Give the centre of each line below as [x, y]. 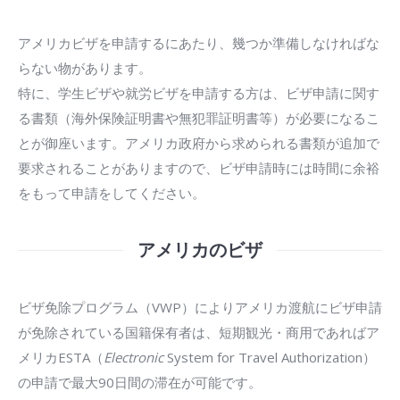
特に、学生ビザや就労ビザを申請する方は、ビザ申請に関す [199, 92]
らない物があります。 [85, 67]
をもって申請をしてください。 [112, 192]
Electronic [133, 357]
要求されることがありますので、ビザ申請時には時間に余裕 [199, 167]
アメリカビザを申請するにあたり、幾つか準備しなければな [199, 42]
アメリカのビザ [200, 250]
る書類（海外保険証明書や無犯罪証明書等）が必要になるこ [199, 117]
